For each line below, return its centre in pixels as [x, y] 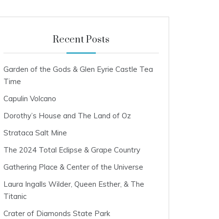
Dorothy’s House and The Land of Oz [67, 116]
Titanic [15, 196]
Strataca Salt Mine [35, 133]
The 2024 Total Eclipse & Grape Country [72, 150]
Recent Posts [81, 40]
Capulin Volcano [30, 99]
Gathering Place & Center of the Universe [73, 167]
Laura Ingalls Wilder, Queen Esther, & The [74, 184]
